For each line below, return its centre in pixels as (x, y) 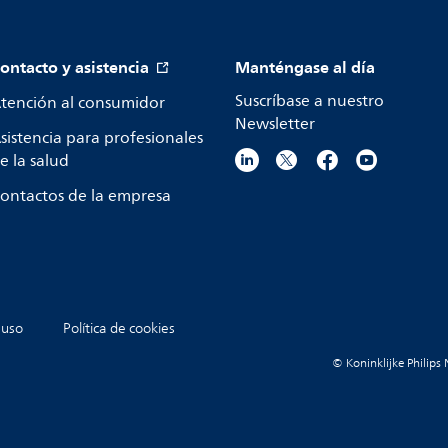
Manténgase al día (305, 67)
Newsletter (275, 124)
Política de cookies (119, 328)
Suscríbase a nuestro (309, 101)
